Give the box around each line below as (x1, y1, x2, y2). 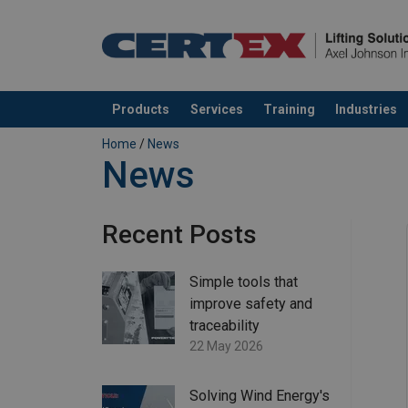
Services (189, 101, 243, 117)
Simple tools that (189, 273, 298, 291)
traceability (189, 317, 260, 335)
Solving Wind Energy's (189, 387, 330, 405)
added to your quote (102, 118, 229, 137)
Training (262, 101, 315, 117)
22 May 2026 (189, 339, 263, 354)
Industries (335, 101, 398, 117)
